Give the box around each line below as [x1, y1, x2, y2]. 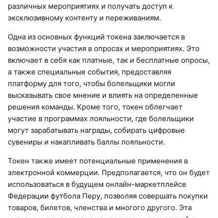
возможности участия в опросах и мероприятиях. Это [8, 44, 200, 54]
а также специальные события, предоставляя [8, 67, 171, 77]
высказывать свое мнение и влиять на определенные [8, 91, 198, 100]
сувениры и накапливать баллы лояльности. [8, 137, 165, 147]
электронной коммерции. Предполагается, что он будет [8, 168, 210, 178]
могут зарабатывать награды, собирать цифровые [8, 126, 185, 135]
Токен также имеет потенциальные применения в [8, 156, 188, 166]
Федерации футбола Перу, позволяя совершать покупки [8, 191, 208, 201]
